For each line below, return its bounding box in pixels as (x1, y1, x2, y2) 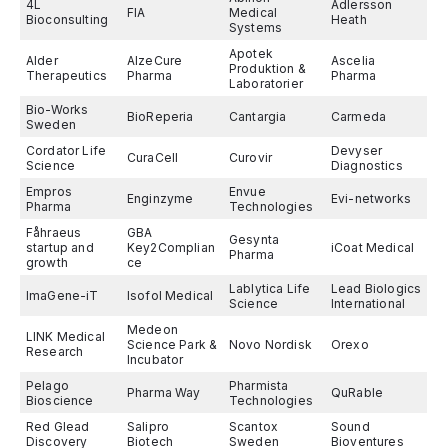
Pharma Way (127, 385, 201, 400)
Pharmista (229, 378, 289, 393)
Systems (229, 20, 283, 35)
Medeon (127, 322, 178, 337)
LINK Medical (26, 329, 105, 344)
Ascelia (331, 53, 376, 68)
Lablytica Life (229, 281, 311, 296)
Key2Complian (127, 240, 215, 255)
